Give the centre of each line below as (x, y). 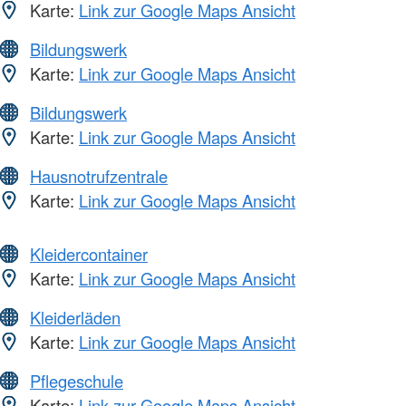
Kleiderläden (75, 318)
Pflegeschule (77, 381)
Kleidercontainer (89, 254)
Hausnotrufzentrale (99, 176)
